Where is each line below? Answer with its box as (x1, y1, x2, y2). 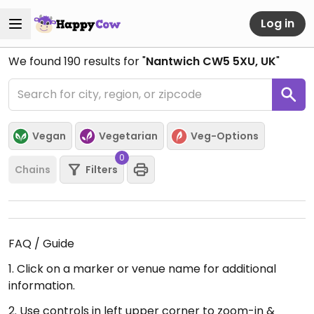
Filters (86, 162, 118, 177)
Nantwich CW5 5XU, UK (146, 53, 276, 69)
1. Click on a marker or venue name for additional (8, 261, 276, 277)
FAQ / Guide (8, 235, 74, 252)
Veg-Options (191, 128, 259, 143)
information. (8, 278, 75, 294)
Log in (261, 15, 294, 32)
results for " (81, 53, 146, 69)
